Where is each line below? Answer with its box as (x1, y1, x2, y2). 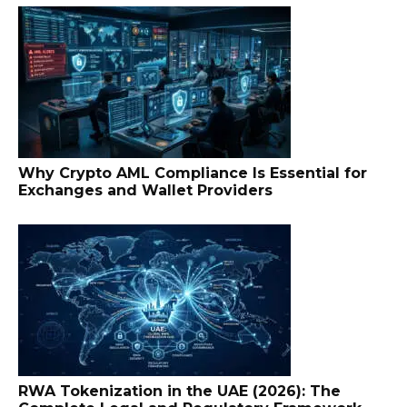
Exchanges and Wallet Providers (18, 182, 273, 200)
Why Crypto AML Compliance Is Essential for (18, 164, 367, 183)
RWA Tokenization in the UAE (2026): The (18, 382, 341, 401)
